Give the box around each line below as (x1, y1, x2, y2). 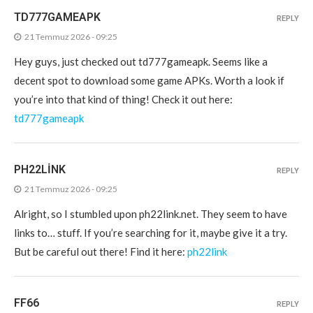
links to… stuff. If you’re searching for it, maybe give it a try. (14, 226, 287, 239)
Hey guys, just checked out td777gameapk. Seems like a (14, 54, 268, 68)
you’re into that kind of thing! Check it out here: (14, 92, 233, 105)
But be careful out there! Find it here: (14, 245, 187, 258)
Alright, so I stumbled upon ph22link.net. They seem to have (14, 207, 287, 220)
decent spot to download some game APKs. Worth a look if (14, 73, 284, 87)
